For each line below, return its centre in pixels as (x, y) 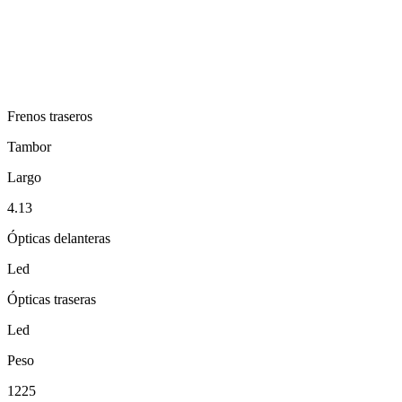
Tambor (29, 146)
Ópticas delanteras (59, 238)
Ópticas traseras (52, 299)
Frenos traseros (50, 116)
